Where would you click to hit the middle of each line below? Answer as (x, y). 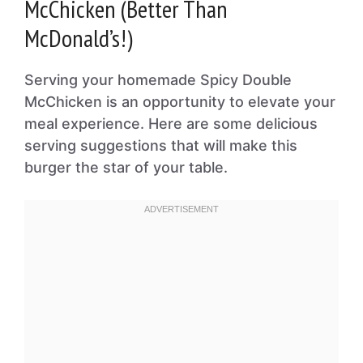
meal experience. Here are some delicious (171, 124)
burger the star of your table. (126, 167)
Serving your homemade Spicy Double (158, 80)
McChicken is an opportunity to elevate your (180, 102)
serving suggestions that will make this (161, 145)
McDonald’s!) (79, 38)
